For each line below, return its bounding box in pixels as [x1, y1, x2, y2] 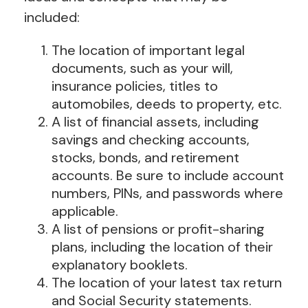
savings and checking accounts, [52, 130, 250, 148]
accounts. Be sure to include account [52, 166, 284, 184]
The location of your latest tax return [52, 273, 282, 291]
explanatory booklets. [52, 255, 188, 274]
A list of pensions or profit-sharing [52, 219, 265, 238]
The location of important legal [52, 41, 245, 59]
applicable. [52, 201, 118, 220]
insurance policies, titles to [52, 76, 218, 95]
